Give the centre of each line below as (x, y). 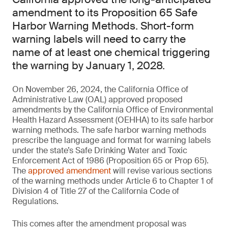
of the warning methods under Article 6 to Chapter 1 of (113, 181)
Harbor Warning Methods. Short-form (103, 26)
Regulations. (35, 201)
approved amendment (69, 171)
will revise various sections (161, 171)
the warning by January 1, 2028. (89, 66)
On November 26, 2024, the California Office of (100, 89)
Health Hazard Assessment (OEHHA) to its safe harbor (113, 120)
